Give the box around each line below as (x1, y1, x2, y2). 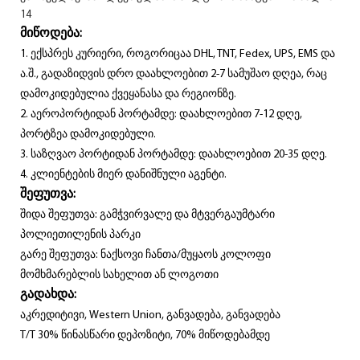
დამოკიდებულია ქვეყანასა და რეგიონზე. (20, 88, 236, 100)
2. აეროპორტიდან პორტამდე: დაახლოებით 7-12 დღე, (20, 108, 302, 121)
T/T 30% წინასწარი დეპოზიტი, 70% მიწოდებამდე (20, 329, 270, 342)
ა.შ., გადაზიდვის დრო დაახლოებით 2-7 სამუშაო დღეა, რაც (20, 67, 327, 80)
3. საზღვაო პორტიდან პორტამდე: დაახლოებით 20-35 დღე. (20, 148, 327, 161)
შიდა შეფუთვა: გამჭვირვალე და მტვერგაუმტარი (20, 208, 275, 221)
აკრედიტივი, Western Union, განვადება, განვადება (20, 309, 280, 321)
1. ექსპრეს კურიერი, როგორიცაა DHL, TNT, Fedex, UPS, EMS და (20, 47, 335, 60)
